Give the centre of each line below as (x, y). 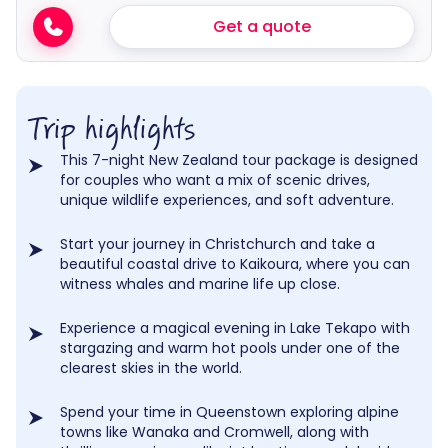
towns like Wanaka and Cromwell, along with (214, 432)
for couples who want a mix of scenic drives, (215, 180)
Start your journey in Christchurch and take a (217, 244)
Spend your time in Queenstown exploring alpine (229, 412)
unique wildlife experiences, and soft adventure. (227, 200)
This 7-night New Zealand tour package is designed (239, 160)
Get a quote (262, 27)
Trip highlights (111, 130)
